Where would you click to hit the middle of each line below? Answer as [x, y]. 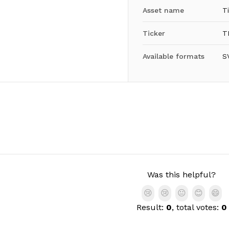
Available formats [173, 56]
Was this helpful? [181, 175]
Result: [151, 207]
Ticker [154, 33]
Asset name [163, 10]
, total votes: [196, 207]
